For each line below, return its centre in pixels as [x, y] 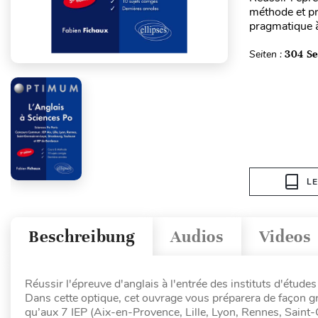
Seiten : [267, 54]
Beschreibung [82, 236]
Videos [285, 236]
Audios [197, 236]
